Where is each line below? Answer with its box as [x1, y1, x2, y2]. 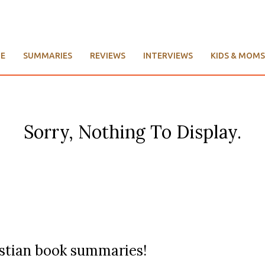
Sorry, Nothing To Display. [24, 121, 241, 144]
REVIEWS [90, 51, 125, 61]
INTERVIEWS [143, 51, 193, 61]
